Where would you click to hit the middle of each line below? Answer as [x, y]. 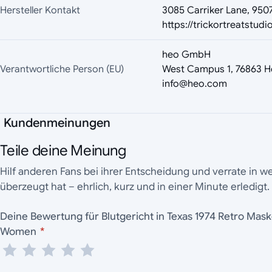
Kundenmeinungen [57, 123]
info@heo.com [195, 84]
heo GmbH [186, 55]
